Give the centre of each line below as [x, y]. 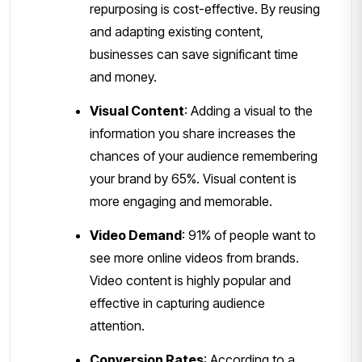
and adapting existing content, [177, 31]
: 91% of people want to [249, 235]
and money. [123, 76]
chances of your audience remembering [204, 156]
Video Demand [136, 235]
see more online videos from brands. [194, 257]
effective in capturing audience [177, 303]
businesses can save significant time [194, 54]
